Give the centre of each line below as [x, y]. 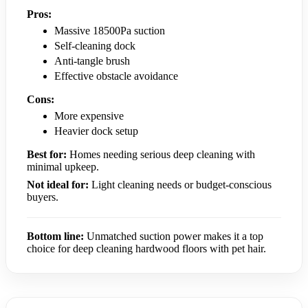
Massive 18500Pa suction [110, 30]
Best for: [47, 154]
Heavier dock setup [96, 131]
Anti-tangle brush [92, 60]
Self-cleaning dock [95, 45]
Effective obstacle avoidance [116, 76]
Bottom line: [55, 236]
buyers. [43, 197]
